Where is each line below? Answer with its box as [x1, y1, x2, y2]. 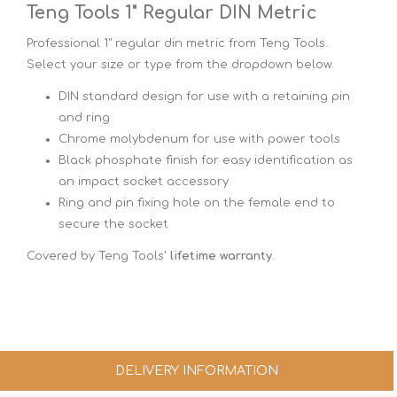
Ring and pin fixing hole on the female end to [58, 196, 335, 209]
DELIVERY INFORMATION [115, 363, 278, 378]
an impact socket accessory [58, 175, 229, 188]
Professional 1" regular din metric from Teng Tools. [27, 36, 328, 50]
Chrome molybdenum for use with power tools [58, 132, 340, 145]
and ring [58, 111, 110, 124]
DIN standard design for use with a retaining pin [58, 90, 350, 103]
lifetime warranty [170, 249, 272, 262]
